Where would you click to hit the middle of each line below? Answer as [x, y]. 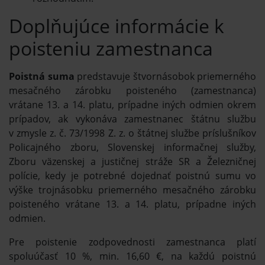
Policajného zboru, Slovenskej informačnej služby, [132, 147]
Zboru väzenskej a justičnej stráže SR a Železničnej [132, 161]
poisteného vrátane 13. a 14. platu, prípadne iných [132, 204]
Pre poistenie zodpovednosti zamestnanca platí [132, 242]
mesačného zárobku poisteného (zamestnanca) [132, 90]
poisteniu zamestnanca [111, 48]
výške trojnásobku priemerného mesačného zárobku [132, 190]
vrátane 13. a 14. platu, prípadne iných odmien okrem [132, 104]
